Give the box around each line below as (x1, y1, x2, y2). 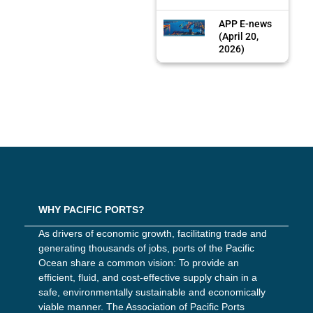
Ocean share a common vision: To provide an (38, 256, 239, 268)
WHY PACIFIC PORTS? (38, 203, 145, 215)
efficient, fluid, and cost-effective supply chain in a (38, 271, 257, 283)
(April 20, (219, 30, 259, 42)
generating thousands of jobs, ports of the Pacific (38, 242, 254, 254)
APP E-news (219, 17, 272, 29)
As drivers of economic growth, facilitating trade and (38, 227, 267, 239)
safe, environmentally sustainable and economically (38, 286, 265, 298)
